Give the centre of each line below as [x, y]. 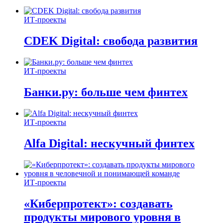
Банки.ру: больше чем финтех [106, 92]
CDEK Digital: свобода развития [111, 41]
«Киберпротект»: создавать [98, 203]
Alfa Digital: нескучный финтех [109, 143]
